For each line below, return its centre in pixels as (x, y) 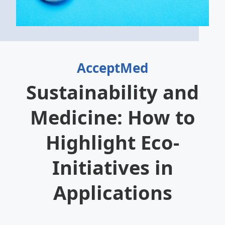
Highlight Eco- (113, 142)
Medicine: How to (113, 117)
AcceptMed (113, 68)
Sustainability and (113, 92)
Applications (113, 192)
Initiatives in (113, 167)
